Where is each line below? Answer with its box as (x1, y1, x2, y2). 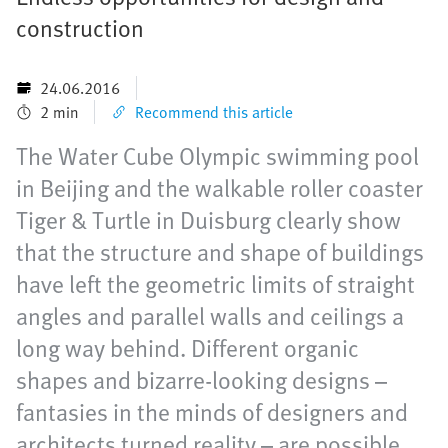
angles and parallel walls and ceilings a (16, 298, 404, 334)
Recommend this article (135, 100, 293, 125)
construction (16, 10, 144, 46)
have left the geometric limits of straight (16, 266, 415, 302)
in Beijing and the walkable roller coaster (16, 170, 423, 206)
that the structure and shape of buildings (16, 234, 424, 270)
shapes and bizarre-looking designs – (16, 362, 387, 398)
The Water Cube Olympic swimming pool (16, 138, 419, 174)
